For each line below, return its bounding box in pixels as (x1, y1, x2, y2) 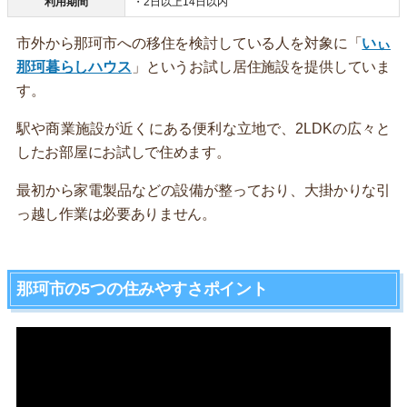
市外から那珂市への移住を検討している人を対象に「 (16, 35, 362, 51)
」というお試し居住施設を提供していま (131, 58, 391, 74)
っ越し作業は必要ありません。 (16, 205, 216, 222)
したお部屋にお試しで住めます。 (16, 144, 231, 160)
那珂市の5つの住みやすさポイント (16, 279, 268, 298)
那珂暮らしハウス (16, 58, 132, 74)
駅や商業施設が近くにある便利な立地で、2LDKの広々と (16, 120, 391, 136)
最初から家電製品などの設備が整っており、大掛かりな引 (16, 182, 391, 198)
